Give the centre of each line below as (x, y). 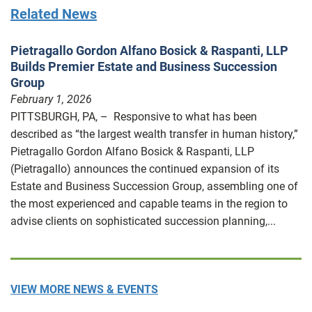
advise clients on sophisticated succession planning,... (143, 221)
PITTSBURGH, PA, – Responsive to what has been (134, 116)
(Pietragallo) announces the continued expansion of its (145, 169)
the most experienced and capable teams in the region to (149, 203)
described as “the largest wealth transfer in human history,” (154, 134)
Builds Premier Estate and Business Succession (144, 66)
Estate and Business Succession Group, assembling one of (154, 186)
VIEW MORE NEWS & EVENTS (84, 289)
